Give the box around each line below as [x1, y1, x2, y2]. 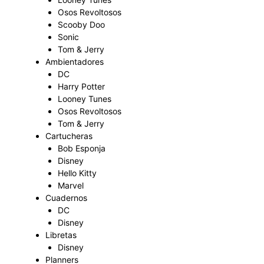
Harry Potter [58, 81, 105, 91]
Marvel [58, 180, 84, 190]
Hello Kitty [58, 168, 97, 178]
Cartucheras [45, 131, 93, 141]
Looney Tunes [58, 94, 111, 104]
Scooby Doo [58, 19, 105, 29]
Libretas [45, 230, 77, 240]
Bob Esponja [58, 143, 105, 153]
